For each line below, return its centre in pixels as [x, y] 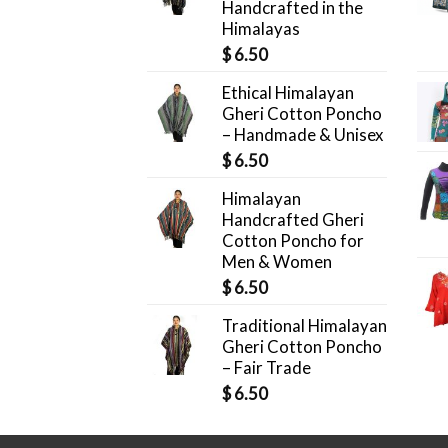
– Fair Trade [266, 368]
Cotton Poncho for [293, 241]
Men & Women [277, 262]
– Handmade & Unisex [302, 135]
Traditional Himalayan [304, 326]
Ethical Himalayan [288, 93]
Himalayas [261, 29]
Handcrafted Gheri [293, 220]
